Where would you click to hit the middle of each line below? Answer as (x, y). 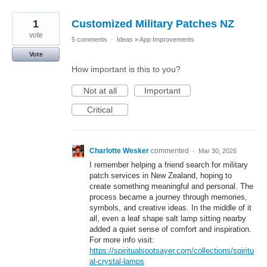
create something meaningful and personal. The (171, 187)
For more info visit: (122, 240)
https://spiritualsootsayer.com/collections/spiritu (172, 251)
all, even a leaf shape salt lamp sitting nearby (168, 219)
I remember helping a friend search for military (169, 165)
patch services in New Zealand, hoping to (161, 176)
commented (171, 151)
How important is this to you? (126, 69)
